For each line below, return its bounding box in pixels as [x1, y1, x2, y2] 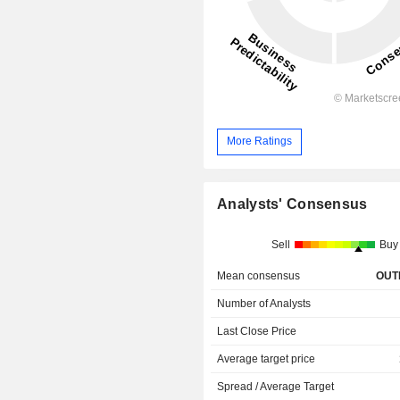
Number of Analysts [217, 297, 312, 311]
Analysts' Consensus [217, 196, 368, 212]
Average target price [217, 353, 316, 366]
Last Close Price [217, 325, 297, 338]
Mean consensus [217, 270, 301, 283]
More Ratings [227, 135, 293, 148]
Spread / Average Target [217, 380, 335, 394]
